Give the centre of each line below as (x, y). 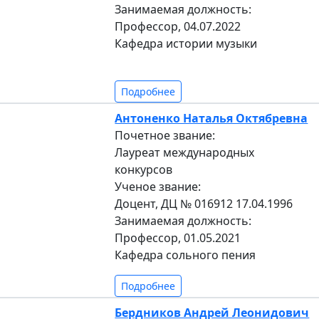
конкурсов (144, 169)
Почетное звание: (165, 135)
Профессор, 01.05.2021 (178, 237)
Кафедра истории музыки (186, 43)
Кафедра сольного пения (185, 255)
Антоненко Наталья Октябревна (211, 118)
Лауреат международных (185, 152)
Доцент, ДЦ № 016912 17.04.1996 (204, 203)
